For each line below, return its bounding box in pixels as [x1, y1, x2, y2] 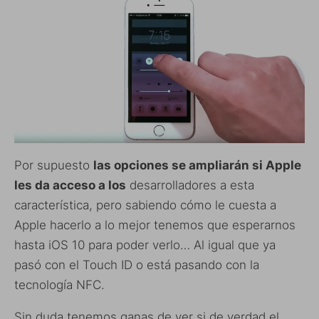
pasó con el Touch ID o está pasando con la [14, 257, 259, 272]
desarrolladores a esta [126, 177, 254, 192]
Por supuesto [14, 157, 93, 172]
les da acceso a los [14, 177, 126, 192]
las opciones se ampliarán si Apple [93, 157, 301, 172]
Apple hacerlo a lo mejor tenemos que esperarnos [14, 217, 296, 232]
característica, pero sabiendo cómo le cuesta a [14, 197, 276, 212]
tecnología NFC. [14, 277, 105, 292]
